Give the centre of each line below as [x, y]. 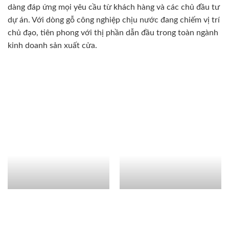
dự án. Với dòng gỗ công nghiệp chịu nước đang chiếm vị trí [114, 20]
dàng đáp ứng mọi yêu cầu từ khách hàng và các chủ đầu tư [114, 7]
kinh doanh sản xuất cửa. [52, 46]
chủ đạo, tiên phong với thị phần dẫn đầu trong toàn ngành [113, 33]
